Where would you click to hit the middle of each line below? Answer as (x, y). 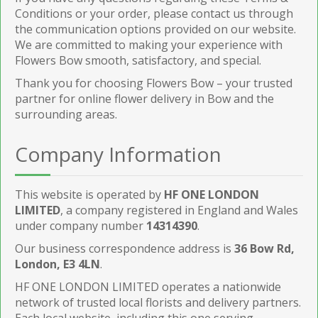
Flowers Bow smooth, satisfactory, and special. (138, 60)
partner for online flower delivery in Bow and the (144, 98)
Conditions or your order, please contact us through (154, 13)
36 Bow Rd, (264, 248)
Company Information (118, 154)
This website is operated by (89, 194)
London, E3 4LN (57, 264)
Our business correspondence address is (125, 248)
